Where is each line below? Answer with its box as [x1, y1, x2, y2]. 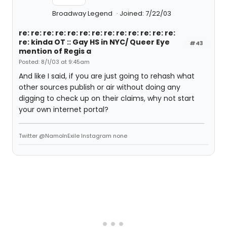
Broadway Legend [52, 9, 114, 18]
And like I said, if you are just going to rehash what [19, 71, 195, 81]
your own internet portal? [19, 104, 108, 115]
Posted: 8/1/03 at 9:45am [19, 58, 90, 66]
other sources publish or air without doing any [19, 82, 180, 92]
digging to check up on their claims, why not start [19, 93, 195, 103]
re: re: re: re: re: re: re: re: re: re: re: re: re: [19, 28, 175, 38]
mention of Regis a [19, 46, 91, 56]
